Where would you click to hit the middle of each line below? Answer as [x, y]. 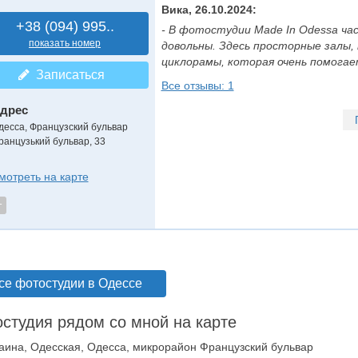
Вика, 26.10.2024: [209, 10]
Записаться [67, 75]
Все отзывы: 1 [197, 86]
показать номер [65, 43]
